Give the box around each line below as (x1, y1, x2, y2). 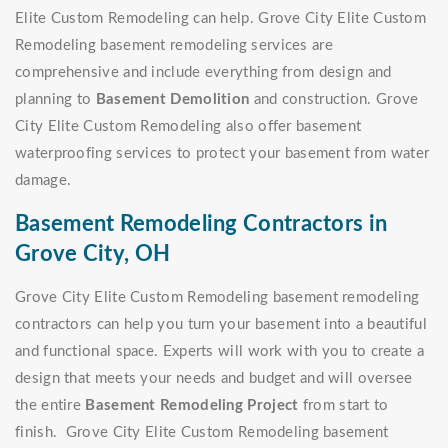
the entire (15, 398, 86, 414)
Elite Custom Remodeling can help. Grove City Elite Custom (15, 11, 427, 27)
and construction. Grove (249, 92, 419, 108)
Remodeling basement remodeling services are (15, 38, 333, 54)
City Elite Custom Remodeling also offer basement (15, 119, 362, 135)
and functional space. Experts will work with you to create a (15, 344, 424, 360)
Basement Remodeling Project (85, 398, 299, 414)
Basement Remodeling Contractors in (15, 213, 388, 236)
